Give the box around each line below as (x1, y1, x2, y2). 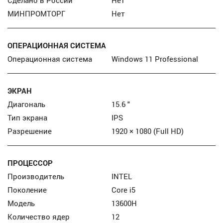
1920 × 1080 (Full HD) (111, 126, 184, 136)
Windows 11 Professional (111, 54, 198, 64)
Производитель (7, 171, 65, 181)
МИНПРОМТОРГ (7, 8, 66, 18)
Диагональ (7, 99, 46, 109)
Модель (7, 198, 35, 208)
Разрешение (7, 126, 52, 136)
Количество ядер (7, 212, 70, 222)
